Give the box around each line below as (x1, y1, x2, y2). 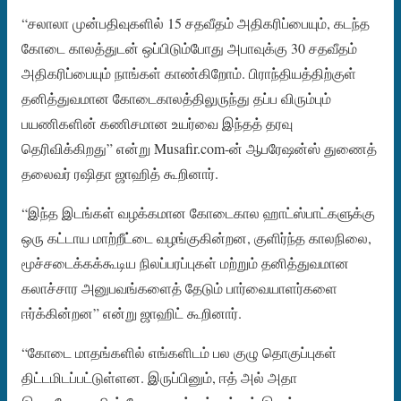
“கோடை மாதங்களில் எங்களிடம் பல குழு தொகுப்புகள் (21, 343, 337, 363)
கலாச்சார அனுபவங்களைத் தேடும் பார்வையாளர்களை (21, 278, 337, 298)
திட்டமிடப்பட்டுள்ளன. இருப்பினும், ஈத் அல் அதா (21, 368, 297, 388)
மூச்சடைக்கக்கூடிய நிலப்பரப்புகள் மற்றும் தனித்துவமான (21, 253, 349, 273)
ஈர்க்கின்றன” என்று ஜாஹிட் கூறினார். (21, 303, 242, 323)
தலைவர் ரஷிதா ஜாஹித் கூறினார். (21, 164, 218, 183)
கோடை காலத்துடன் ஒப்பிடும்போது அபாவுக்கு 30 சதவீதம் (21, 38, 357, 58)
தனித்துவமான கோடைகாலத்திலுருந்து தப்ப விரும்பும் (21, 89, 331, 108)
